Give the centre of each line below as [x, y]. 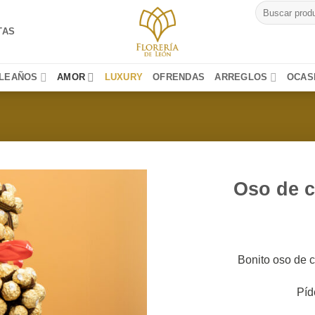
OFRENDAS [179, 77]
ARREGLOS [241, 77]
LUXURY [124, 77]
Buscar [270, 7]
